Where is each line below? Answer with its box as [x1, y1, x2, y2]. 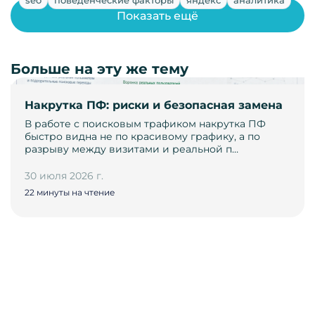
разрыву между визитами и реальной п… [25, 143, 238, 156]
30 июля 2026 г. [25, 169, 103, 183]
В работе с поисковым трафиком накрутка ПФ [25, 117, 266, 131]
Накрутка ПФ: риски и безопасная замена [25, 98, 283, 112]
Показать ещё [117, 8, 198, 22]
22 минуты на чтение [25, 187, 115, 198]
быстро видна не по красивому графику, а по [25, 130, 260, 143]
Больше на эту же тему [11, 60, 188, 78]
